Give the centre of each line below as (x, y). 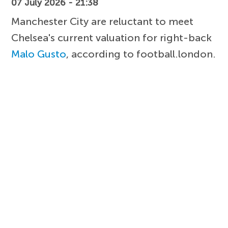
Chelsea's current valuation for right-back (112, 37)
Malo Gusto (39, 54)
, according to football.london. (141, 54)
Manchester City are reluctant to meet (103, 21)
